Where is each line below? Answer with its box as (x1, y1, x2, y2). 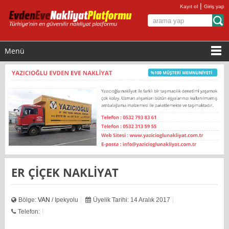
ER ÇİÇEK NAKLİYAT (17, 164, 119, 180)
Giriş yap (204, 4, 225, 9)
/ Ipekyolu (50, 196, 79, 203)
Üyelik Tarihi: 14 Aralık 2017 (93, 196, 171, 203)
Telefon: (18, 208, 40, 215)
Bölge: (18, 196, 38, 203)
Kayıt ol (180, 4, 198, 9)
